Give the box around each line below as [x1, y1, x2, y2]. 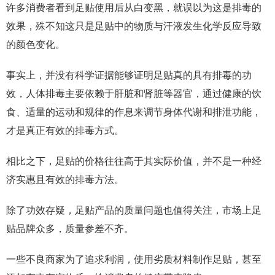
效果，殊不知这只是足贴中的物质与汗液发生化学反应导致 [6, 21, 261, 31]
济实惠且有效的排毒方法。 [6, 174, 124, 185]
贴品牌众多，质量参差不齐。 [6, 223, 134, 234]
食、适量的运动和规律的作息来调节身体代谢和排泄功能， [6, 107, 261, 117]
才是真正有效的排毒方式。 [6, 125, 124, 136]
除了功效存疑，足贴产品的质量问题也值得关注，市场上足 [6, 205, 261, 215]
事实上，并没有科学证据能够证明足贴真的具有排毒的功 [6, 70, 252, 80]
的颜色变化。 [6, 39, 65, 50]
